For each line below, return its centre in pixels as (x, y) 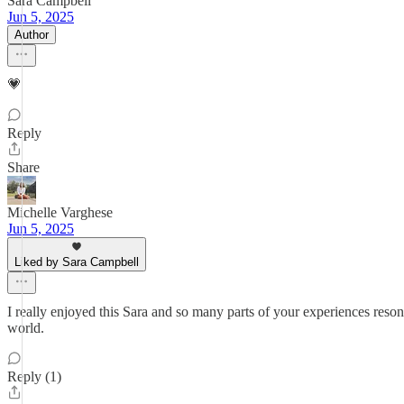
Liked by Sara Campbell (77, 262)
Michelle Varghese (60, 212)
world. (26, 328)
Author (32, 35)
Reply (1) (34, 376)
